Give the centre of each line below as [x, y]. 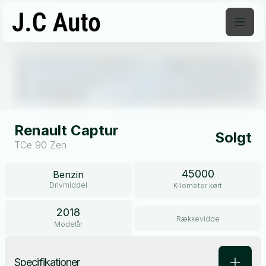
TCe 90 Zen [40, 145]
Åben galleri [219, 41]
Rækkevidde [198, 219]
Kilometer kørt [198, 186]
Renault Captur [66, 130]
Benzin [68, 174]
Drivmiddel [68, 185]
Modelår [68, 224]
